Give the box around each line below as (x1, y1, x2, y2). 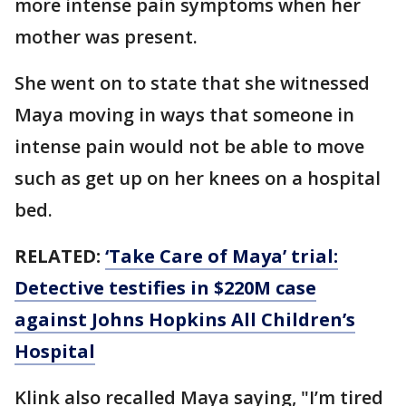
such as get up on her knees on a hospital (14, 166, 381, 191)
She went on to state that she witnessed (14, 71, 370, 96)
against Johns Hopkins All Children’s (14, 307, 355, 333)
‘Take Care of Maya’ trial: (105, 244, 338, 269)
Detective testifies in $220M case (14, 275, 316, 301)
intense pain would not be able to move (14, 134, 364, 159)
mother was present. (14, 24, 198, 50)
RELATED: (14, 244, 105, 269)
